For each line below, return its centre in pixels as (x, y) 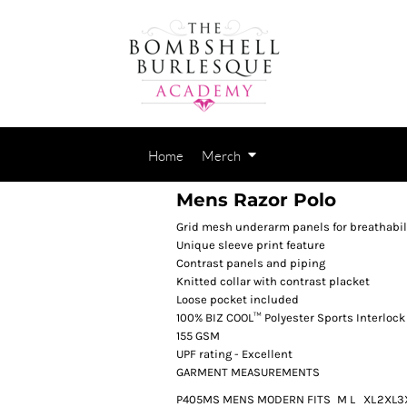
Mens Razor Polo (256, 200)
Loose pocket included (238, 299)
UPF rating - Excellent (234, 354)
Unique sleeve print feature (251, 245)
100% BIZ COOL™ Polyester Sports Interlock (291, 318)
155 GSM (198, 336)
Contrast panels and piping (251, 263)
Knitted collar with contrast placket (273, 281)
